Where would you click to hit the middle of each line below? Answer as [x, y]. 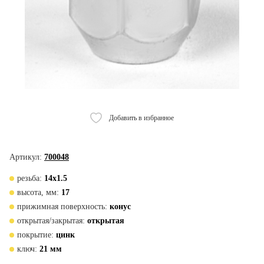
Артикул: [26, 157]
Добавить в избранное [141, 118]
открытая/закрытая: [51, 221]
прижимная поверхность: [62, 207]
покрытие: [35, 235]
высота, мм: [38, 192]
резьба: [29, 178]
